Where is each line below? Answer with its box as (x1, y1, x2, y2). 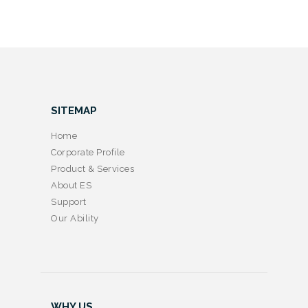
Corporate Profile (51, 146, 125, 157)
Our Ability (51, 212, 99, 223)
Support (51, 196, 87, 207)
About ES (51, 179, 91, 190)
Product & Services (51, 163, 134, 174)
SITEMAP (51, 104, 97, 118)
